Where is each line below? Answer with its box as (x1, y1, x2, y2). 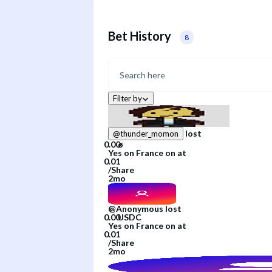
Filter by (113, 93, 142, 104)
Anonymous (116, 203, 163, 214)
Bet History (108, 29, 171, 44)
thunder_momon (120, 129, 178, 139)
